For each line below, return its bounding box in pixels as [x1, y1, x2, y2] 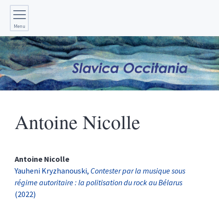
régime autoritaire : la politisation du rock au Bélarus [15, 177, 182, 188]
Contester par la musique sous [90, 166, 185, 176]
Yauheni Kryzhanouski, [15, 166, 90, 176]
